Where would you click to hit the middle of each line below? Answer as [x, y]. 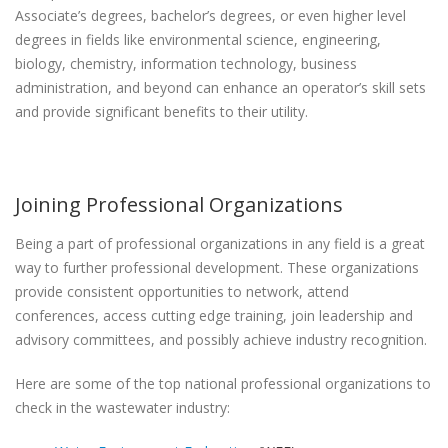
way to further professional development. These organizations [217, 267]
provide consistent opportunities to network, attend [182, 291]
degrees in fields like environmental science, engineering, [198, 39]
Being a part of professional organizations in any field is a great [220, 243]
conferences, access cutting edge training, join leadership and [214, 315]
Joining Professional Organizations [179, 204]
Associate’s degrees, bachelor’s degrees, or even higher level [210, 15]
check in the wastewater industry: [122, 407]
